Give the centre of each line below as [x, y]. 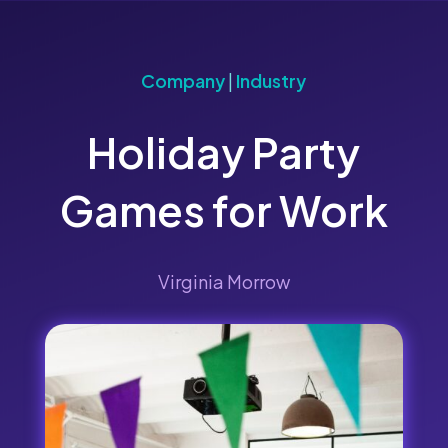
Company [183, 80]
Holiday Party [224, 151]
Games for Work [223, 209]
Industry [271, 80]
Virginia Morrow [223, 281]
